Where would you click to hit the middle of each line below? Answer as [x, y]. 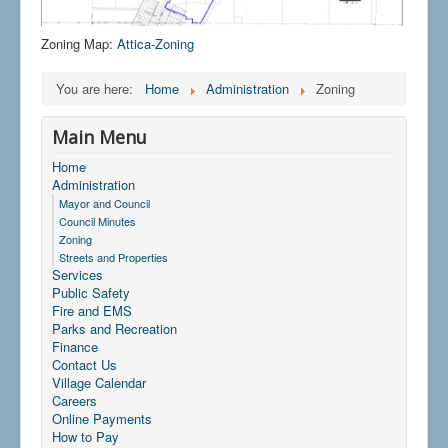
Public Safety [91, 292]
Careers [74, 400]
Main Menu [99, 136]
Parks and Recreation [114, 328]
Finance [75, 346]
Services [77, 274]
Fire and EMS [92, 310]
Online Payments [102, 418]
